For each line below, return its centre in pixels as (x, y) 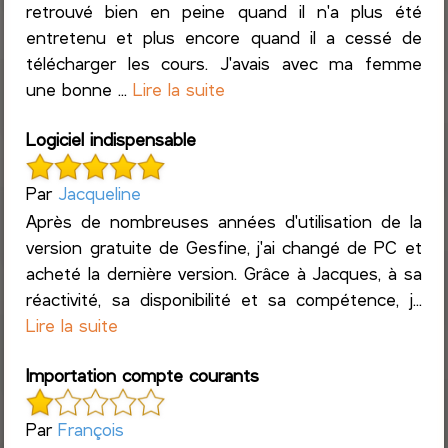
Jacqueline (100, 193)
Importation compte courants (143, 374)
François (91, 428)
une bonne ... (80, 89)
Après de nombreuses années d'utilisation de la (224, 220)
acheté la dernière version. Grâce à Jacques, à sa (224, 272)
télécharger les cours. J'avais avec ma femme (224, 63)
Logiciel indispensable (111, 139)
